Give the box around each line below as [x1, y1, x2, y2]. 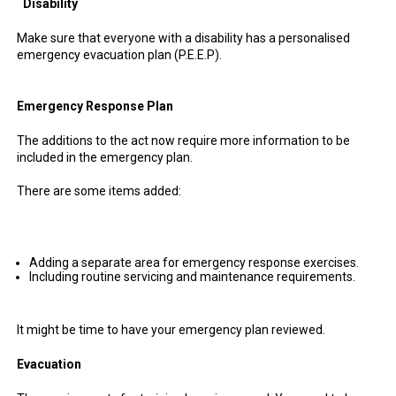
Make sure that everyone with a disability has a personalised [17, 31, 350, 45]
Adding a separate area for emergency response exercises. [29, 255, 359, 270]
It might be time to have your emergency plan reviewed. [17, 323, 325, 337]
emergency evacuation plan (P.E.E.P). [17, 48, 222, 62]
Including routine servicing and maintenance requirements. [29, 270, 355, 284]
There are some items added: [17, 184, 181, 198]
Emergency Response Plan [17, 99, 173, 113]
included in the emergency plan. [17, 150, 193, 164]
